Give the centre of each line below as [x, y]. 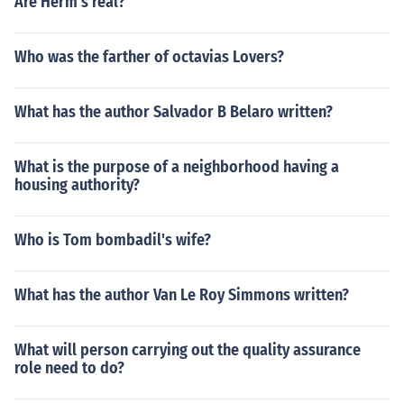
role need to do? [69, 368]
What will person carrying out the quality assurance [188, 350]
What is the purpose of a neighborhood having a [177, 167]
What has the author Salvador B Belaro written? [174, 112]
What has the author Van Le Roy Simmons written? [182, 295]
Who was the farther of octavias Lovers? [149, 57]
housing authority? [77, 185]
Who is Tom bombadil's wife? [113, 240]
